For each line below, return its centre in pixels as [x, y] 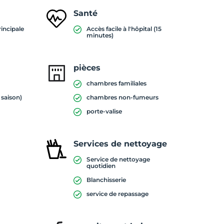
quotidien [101, 166]
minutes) [100, 35]
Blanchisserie [106, 180]
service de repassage [117, 194]
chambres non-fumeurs [122, 97]
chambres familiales [116, 83]
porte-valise [104, 111]
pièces [87, 68]
